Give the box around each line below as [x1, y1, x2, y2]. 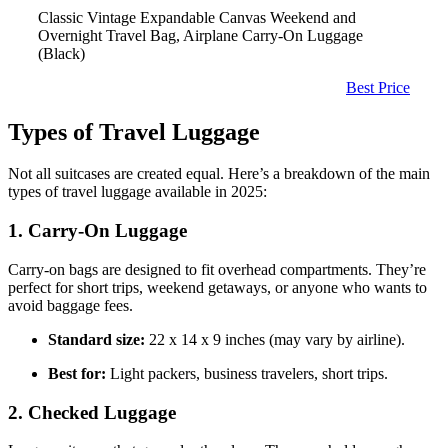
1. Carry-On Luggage [8, 220, 187, 242]
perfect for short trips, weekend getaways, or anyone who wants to [8, 278, 427, 296]
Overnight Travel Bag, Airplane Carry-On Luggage [38, 26, 363, 44]
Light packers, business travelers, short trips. [106, 364, 388, 382]
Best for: [48, 364, 106, 382]
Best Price [346, 78, 410, 96]
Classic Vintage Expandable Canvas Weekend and [38, 8, 356, 26]
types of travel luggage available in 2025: [8, 183, 267, 201]
